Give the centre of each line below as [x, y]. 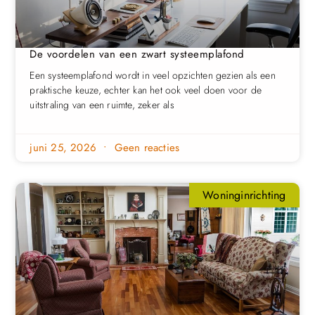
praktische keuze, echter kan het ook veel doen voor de [146, 90]
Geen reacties [145, 148]
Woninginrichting [244, 195]
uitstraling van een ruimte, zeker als [102, 105]
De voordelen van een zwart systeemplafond [137, 54]
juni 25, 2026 [65, 148]
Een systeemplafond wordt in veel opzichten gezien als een [153, 76]
